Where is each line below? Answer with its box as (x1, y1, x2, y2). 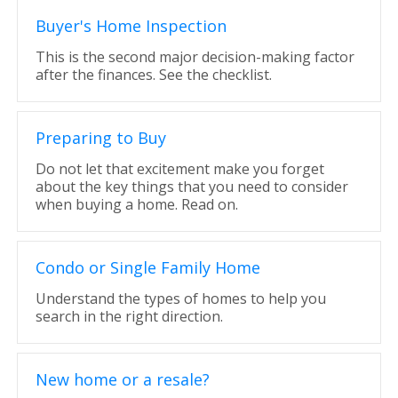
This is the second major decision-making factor (35, 47, 354, 67)
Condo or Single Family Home (35, 257, 260, 278)
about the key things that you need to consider (35, 177, 348, 196)
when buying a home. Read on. (35, 195, 238, 214)
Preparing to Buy (35, 127, 166, 148)
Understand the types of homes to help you (35, 289, 326, 308)
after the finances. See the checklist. (35, 65, 272, 84)
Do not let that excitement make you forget (35, 159, 324, 179)
